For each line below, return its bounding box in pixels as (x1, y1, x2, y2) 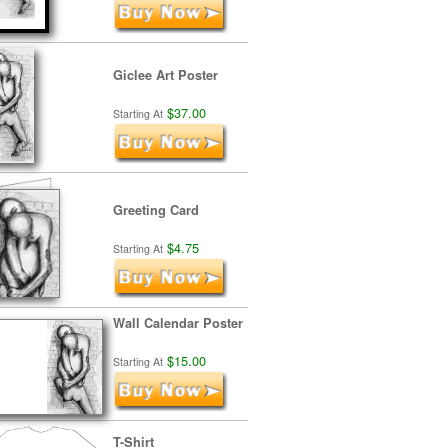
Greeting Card (113, 201, 199, 219)
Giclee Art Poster (113, 66, 218, 84)
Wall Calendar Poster (113, 314, 243, 332)
